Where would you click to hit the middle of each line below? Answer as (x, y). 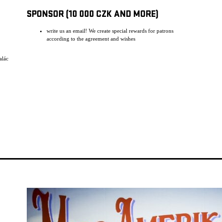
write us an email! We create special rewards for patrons (110, 31)
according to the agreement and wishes (91, 39)
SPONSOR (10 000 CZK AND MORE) (93, 15)
